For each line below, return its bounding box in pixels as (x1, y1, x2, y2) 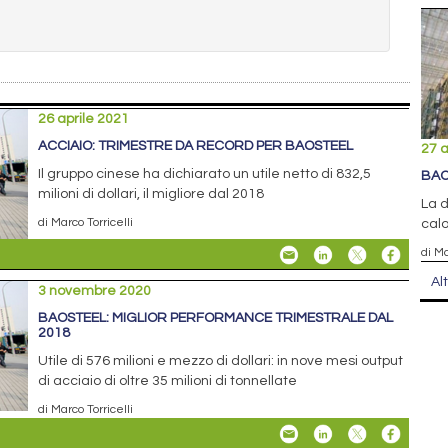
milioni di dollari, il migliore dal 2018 (38, 186, 265, 201)
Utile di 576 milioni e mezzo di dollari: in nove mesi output (38, 353, 404, 368)
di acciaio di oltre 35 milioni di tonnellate (38, 373, 298, 388)
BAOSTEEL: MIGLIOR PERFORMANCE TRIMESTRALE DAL (38, 310, 394, 325)
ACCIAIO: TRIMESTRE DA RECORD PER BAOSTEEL (38, 138, 354, 153)
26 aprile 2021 (38, 111, 130, 126)
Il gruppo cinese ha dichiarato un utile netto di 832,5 (38, 166, 372, 181)
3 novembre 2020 (38, 283, 152, 298)
